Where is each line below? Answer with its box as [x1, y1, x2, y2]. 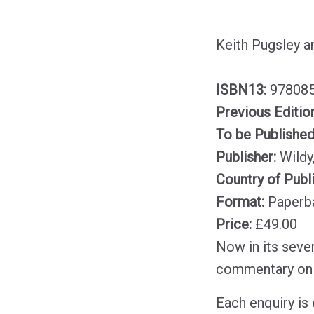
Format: [216, 193, 268, 211]
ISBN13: [216, 81, 270, 99]
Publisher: [216, 149, 280, 166]
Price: [216, 216, 255, 233]
